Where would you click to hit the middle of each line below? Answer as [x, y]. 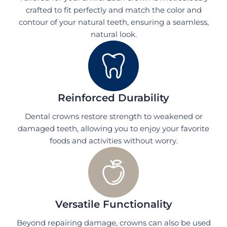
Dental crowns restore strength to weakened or [113, 116]
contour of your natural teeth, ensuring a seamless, [113, 22]
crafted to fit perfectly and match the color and [113, 10]
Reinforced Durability [113, 98]
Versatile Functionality [113, 204]
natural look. [113, 34]
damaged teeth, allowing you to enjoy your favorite [113, 128]
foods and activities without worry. [113, 141]
